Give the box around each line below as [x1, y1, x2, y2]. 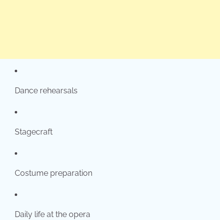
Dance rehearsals [15, 86, 78, 96]
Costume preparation [15, 168, 92, 178]
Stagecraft [15, 127, 53, 137]
